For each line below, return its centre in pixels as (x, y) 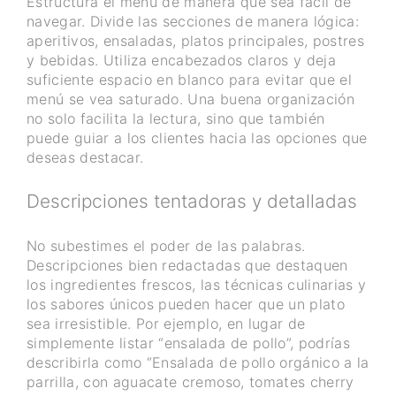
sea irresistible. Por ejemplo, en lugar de (166, 323)
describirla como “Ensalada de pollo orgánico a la (198, 362)
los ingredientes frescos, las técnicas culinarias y (197, 284)
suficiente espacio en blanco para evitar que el (189, 79)
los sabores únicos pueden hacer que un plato (186, 304)
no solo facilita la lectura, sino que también (176, 118)
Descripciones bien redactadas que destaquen (187, 265)
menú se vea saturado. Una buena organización (190, 99)
